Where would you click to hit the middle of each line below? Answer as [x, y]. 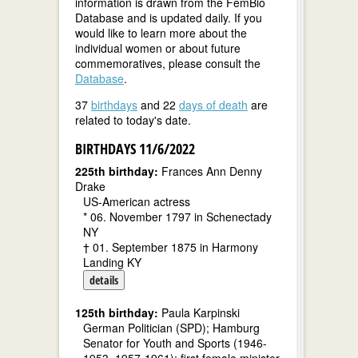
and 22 [158, 105]
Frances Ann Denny [210, 171]
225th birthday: [117, 171]
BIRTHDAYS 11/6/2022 [135, 149]
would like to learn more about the [161, 33]
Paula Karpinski [199, 312]
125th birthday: [117, 312]
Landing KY [112, 262]
